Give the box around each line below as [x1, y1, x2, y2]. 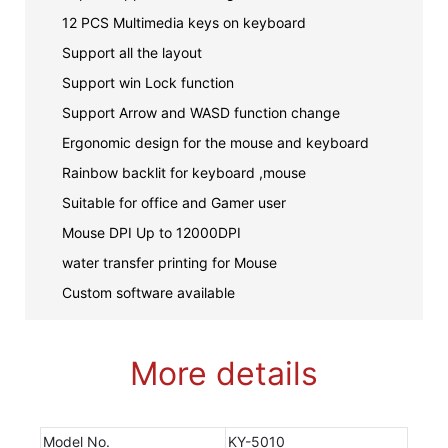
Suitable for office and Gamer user [61, 193, 286, 211]
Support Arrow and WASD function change [61, 103, 344, 121]
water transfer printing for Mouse [61, 253, 281, 271]
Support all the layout [61, 43, 202, 61]
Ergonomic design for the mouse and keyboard [61, 133, 369, 151]
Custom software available [61, 283, 235, 301]
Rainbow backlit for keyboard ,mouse [61, 163, 306, 181]
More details [130, 353, 318, 393]
